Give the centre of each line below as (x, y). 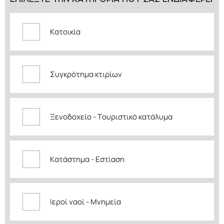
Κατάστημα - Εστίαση (87, 159)
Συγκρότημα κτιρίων (86, 74)
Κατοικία (65, 32)
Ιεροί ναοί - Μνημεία (85, 202)
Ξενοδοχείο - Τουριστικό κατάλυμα (111, 117)
